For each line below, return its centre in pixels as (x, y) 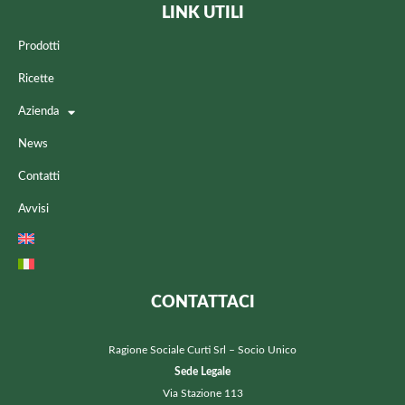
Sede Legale (202, 372)
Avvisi (33, 210)
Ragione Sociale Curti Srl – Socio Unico (202, 350)
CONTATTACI (202, 303)
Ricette (36, 80)
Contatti (39, 177)
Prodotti (39, 47)
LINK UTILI (202, 14)
